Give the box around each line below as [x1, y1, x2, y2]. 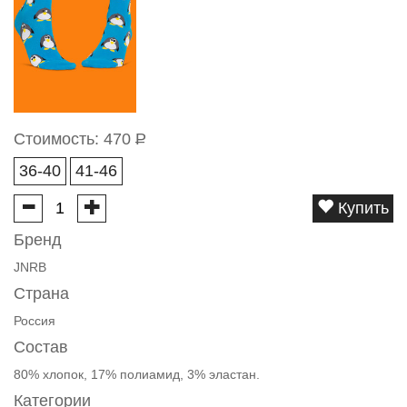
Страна [14, 284, 69, 303]
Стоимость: [14, 130, 104, 148]
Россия [14, 313, 55, 328]
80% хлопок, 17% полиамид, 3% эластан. [14, 367, 260, 382]
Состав [14, 338, 68, 356]
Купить [333, 199, 389, 217]
